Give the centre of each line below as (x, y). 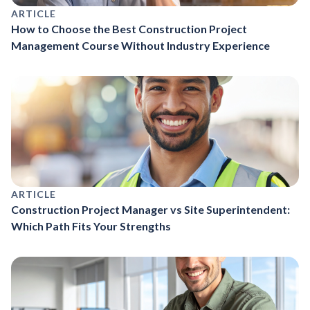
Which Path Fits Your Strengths (91, 226)
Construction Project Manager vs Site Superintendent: (151, 209)
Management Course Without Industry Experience (140, 45)
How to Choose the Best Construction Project (129, 28)
